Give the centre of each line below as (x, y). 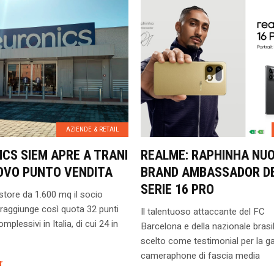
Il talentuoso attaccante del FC (202, 212)
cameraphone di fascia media (200, 256)
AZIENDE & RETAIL (92, 129)
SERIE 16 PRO (177, 189)
